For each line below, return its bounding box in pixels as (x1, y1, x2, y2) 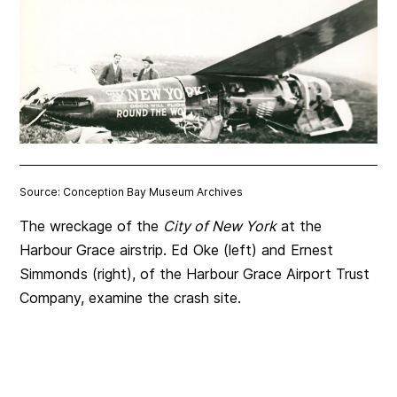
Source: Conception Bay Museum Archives (19, 185, 244, 199)
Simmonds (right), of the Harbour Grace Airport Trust (19, 265, 370, 284)
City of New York (163, 217, 277, 236)
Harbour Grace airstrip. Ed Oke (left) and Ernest (19, 241, 334, 260)
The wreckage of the (19, 217, 164, 236)
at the (276, 217, 323, 236)
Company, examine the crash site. (19, 289, 242, 307)
